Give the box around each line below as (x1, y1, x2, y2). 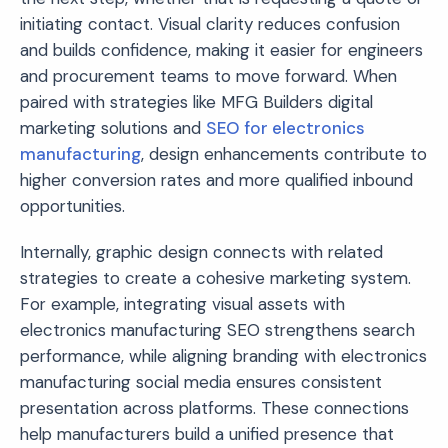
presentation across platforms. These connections (20, 396, 409, 419)
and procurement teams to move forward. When (20, 64, 397, 87)
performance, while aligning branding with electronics (20, 344, 427, 367)
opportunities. (20, 194, 125, 217)
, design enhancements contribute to (141, 142, 427, 165)
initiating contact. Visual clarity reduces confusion (20, 12, 400, 35)
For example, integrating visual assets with (20, 292, 345, 315)
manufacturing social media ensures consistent (20, 370, 382, 393)
